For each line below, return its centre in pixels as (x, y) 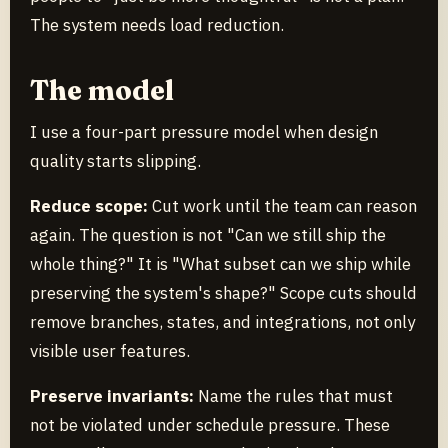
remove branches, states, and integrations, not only (222, 322)
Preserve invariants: (112, 396)
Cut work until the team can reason (282, 206)
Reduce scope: (89, 206)
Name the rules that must (293, 396)
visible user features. (110, 351)
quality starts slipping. (115, 161)
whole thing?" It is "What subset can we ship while (220, 264)
